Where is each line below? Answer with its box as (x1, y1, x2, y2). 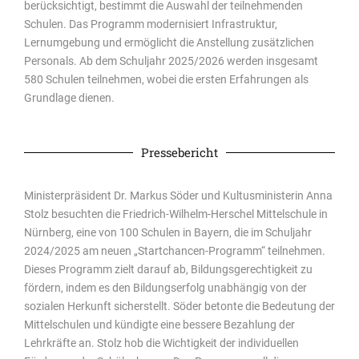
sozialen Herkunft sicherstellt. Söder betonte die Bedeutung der (24, 300, 335, 313)
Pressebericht (141, 144, 218, 161)
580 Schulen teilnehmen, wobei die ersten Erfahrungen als (24, 72, 309, 86)
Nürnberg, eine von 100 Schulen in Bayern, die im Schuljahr (24, 226, 312, 240)
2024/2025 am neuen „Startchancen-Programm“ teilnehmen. (24, 244, 325, 258)
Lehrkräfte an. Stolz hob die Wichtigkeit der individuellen (24, 337, 299, 350)
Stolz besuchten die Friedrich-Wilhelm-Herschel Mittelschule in (24, 208, 328, 221)
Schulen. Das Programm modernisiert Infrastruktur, (24, 17, 277, 30)
